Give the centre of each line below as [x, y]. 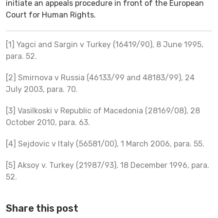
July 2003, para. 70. [42, 89]
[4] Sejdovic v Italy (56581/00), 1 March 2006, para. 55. [105, 144]
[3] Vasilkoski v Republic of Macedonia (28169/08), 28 [103, 110]
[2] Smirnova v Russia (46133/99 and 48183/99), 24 [100, 77]
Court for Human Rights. [51, 15]
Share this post [42, 208]
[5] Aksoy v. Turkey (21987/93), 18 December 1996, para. [108, 165]
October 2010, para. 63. [48, 122]
